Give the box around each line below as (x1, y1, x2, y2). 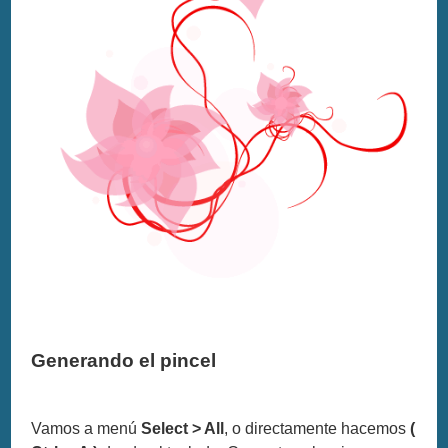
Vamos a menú (31, 420, 142, 438)
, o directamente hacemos (224, 420, 411, 438)
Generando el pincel (31, 349, 217, 371)
